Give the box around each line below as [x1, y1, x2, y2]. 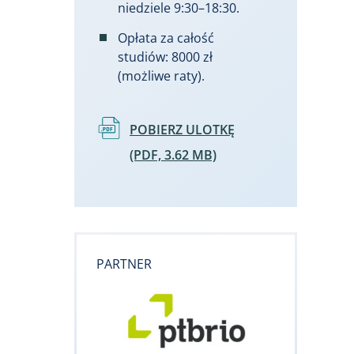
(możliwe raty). [118, 67, 205, 85]
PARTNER [96, 255, 152, 273]
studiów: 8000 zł [118, 48, 213, 66]
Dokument [97, 117, 161, 135]
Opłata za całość [118, 29, 214, 47]
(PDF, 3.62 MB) [130, 146, 217, 164]
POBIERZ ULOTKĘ [130, 121, 235, 139]
